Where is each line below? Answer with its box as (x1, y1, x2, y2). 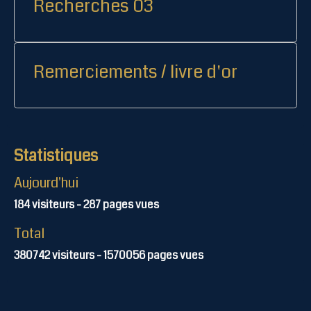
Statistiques (14, 145, 98, 168)
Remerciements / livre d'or (33, 60, 237, 85)
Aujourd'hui (14, 173, 78, 194)
